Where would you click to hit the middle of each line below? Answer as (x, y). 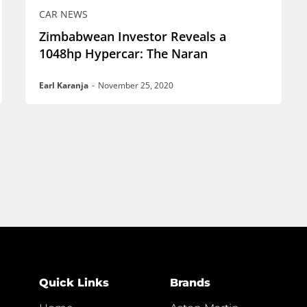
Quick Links (74, 282)
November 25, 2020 (135, 85)
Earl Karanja (63, 85)
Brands (190, 282)
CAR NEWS (63, 14)
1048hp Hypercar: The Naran (123, 53)
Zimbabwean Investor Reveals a (132, 36)
